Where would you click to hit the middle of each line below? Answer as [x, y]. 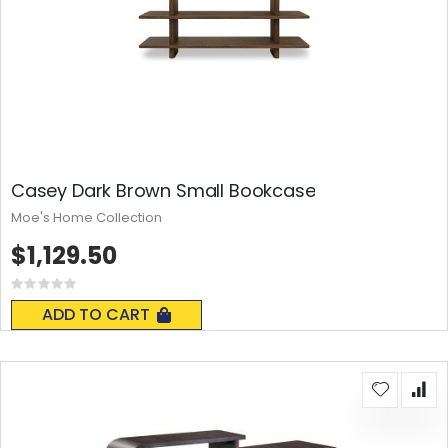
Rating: [65, 288]
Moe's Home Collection [86, 217]
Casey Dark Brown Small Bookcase [163, 190]
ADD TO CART [96, 314]
